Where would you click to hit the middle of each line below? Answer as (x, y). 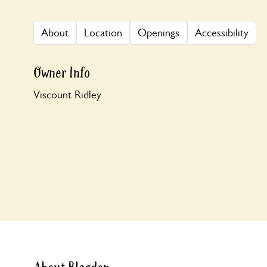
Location (103, 33)
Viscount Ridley (67, 95)
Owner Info (62, 73)
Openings (159, 33)
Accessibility (222, 33)
